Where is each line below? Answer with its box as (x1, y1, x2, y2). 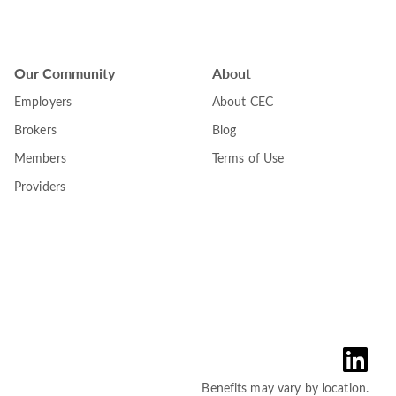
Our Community (13, 63, 115, 84)
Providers (13, 178, 66, 195)
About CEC (211, 93, 274, 110)
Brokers (13, 121, 57, 139)
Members (13, 149, 66, 167)
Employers (13, 93, 72, 110)
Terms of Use (211, 149, 285, 167)
